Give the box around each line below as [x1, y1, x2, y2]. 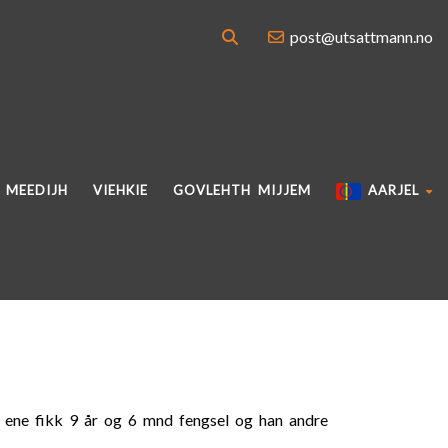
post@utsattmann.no [284, 27, 433, 46]
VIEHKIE [93, 182, 148, 198]
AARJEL [361, 182, 419, 198]
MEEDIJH [6, 182, 68, 198]
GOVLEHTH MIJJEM [173, 182, 311, 198]
